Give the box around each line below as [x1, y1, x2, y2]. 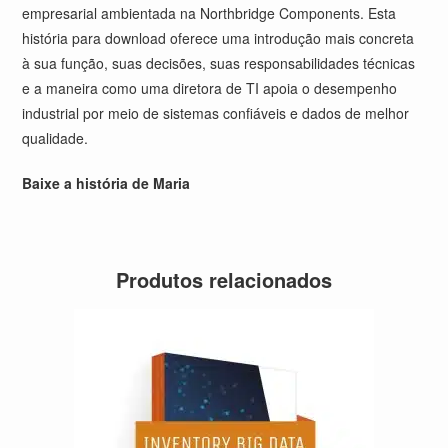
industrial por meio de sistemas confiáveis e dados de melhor [22, 103, 410, 123]
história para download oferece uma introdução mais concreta [22, 28, 415, 48]
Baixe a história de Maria [22, 173, 191, 193]
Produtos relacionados [116, 265, 332, 294]
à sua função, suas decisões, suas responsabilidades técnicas [22, 53, 416, 73]
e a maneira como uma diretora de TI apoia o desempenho [22, 78, 398, 98]
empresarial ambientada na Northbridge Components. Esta [22, 3, 397, 23]
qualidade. [22, 128, 89, 148]
